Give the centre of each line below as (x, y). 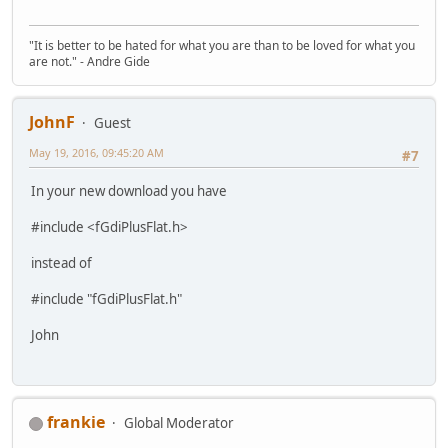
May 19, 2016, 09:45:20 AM (96, 153)
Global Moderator (179, 423)
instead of (61, 262)
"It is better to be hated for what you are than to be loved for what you (222, 46)
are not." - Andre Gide (89, 62)
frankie (76, 422)
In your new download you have (129, 190)
